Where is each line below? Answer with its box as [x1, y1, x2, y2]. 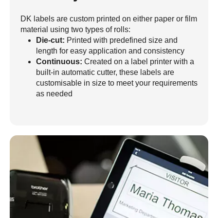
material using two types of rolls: [20, 25, 130, 34]
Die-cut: [36, 36, 65, 44]
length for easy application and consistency [36, 46, 184, 55]
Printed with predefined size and [65, 36, 178, 44]
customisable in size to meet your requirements [36, 78, 198, 87]
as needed [36, 89, 73, 98]
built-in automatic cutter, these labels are [36, 68, 174, 76]
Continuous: [36, 57, 84, 66]
